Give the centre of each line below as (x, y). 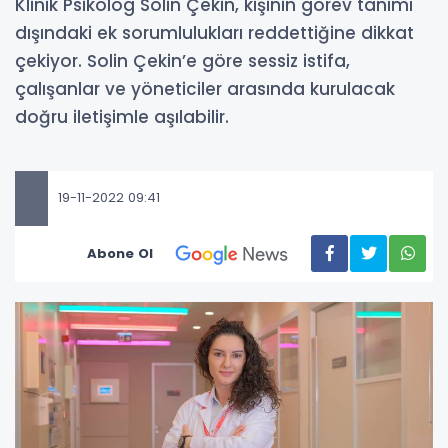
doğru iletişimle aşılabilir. (122, 116)
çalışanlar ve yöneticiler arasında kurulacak (205, 88)
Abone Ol (120, 253)
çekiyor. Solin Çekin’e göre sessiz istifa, (182, 60)
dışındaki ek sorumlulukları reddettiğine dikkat (214, 32)
